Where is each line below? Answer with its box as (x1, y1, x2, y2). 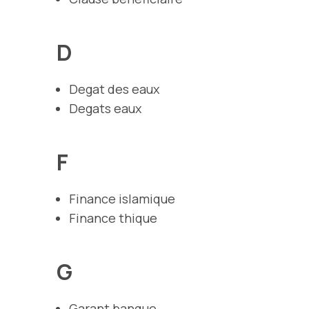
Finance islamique (69, 190, 175, 207)
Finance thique (69, 209, 157, 226)
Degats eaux (69, 99, 141, 117)
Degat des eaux (69, 80, 159, 97)
